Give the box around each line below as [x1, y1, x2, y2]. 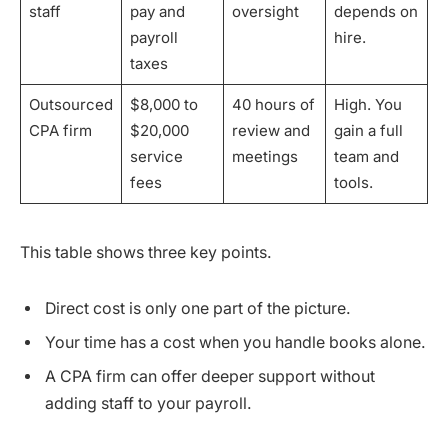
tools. [333, 173, 373, 193]
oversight [231, 2, 299, 22]
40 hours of [231, 95, 315, 115]
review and [231, 121, 310, 141]
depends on [333, 2, 418, 22]
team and [333, 147, 399, 167]
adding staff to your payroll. [45, 393, 252, 413]
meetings [231, 147, 298, 167]
